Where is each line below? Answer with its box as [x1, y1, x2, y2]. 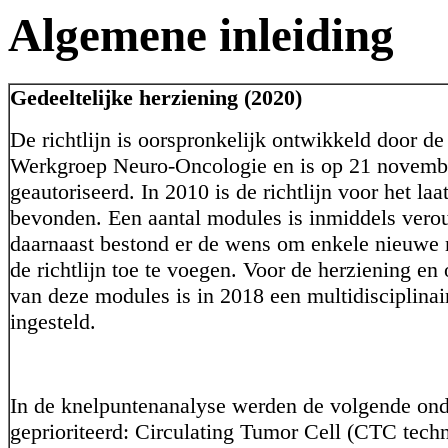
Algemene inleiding [8, 9, 394, 61]
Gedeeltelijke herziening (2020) [10, 85, 302, 111]
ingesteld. [10, 309, 96, 335]
